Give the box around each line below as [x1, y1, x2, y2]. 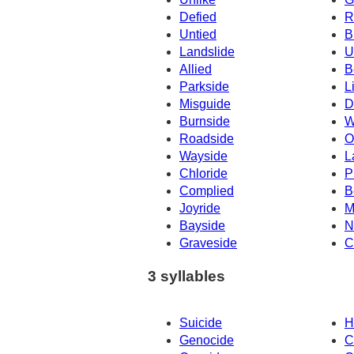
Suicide [179, 316, 222, 330]
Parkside [179, 79, 229, 93]
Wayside [179, 149, 228, 163]
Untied [179, 27, 217, 41]
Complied [179, 183, 234, 198]
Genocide [179, 333, 234, 348]
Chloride [179, 166, 228, 180]
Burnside [179, 114, 230, 128]
